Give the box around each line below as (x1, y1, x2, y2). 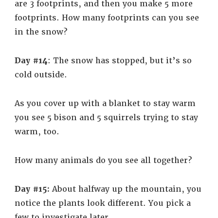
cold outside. (15, 70, 72, 80)
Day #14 (15, 55, 48, 66)
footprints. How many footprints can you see (15, 13, 199, 23)
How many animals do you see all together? (15, 155, 192, 165)
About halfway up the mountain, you (50, 184, 201, 194)
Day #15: (15, 184, 50, 194)
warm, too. (15, 127, 64, 137)
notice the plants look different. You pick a (15, 198, 191, 208)
